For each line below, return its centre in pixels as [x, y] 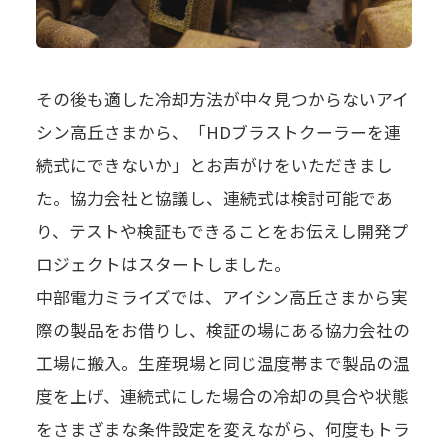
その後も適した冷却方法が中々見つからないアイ [222, 99]
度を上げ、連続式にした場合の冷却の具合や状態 [222, 396]
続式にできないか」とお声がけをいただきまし [214, 165]
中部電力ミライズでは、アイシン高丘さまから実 [221, 297]
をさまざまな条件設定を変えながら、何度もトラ [222, 429]
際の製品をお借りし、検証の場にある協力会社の [222, 330]
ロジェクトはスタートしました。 [163, 264]
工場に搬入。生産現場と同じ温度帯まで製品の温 [222, 363]
